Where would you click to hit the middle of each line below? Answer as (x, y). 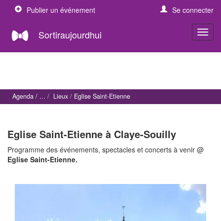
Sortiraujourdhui (70, 34)
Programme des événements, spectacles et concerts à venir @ (106, 149)
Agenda (23, 96)
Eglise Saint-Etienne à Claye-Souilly (92, 134)
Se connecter (193, 10)
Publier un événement (61, 10)
